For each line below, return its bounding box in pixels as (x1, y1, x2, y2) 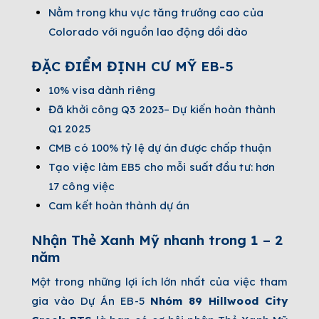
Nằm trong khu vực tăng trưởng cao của (48, 5, 263, 19)
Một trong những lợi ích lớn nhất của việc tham (31, 275, 288, 289)
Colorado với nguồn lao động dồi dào (48, 24, 249, 38)
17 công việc (48, 179, 115, 194)
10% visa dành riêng (48, 83, 155, 98)
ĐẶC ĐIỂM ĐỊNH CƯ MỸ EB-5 (31, 57, 234, 75)
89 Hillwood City (188, 294, 288, 308)
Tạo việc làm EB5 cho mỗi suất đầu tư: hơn (48, 160, 276, 174)
